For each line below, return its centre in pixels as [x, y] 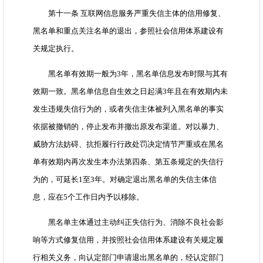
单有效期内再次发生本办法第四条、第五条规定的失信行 [128, 162]
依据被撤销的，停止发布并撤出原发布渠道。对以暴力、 [128, 127]
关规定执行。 [56, 49]
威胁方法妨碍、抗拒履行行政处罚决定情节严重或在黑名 [128, 144]
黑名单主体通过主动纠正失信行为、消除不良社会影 [128, 222]
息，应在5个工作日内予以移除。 [88, 197]
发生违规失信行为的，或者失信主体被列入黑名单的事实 [128, 109]
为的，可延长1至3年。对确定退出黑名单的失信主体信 [125, 180]
